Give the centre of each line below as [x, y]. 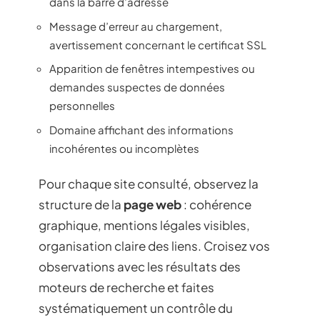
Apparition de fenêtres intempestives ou [152, 68]
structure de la [81, 204]
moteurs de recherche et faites [126, 287]
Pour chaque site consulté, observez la [149, 184]
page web [152, 204]
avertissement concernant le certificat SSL [158, 44]
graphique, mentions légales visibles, [144, 225]
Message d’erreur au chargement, [136, 26]
